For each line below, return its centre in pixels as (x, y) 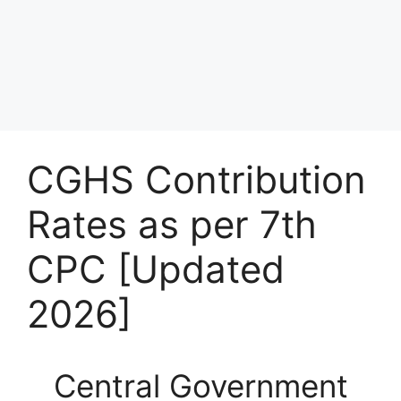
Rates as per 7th (172, 224)
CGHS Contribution (196, 179)
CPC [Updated (156, 269)
